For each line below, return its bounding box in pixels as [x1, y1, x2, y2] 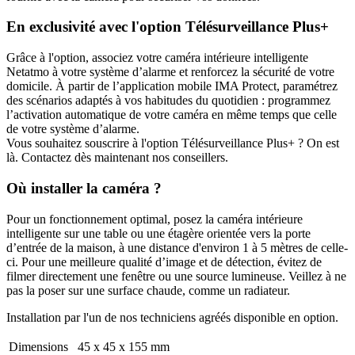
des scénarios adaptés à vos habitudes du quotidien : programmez [6, 94, 330, 108]
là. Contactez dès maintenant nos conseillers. [6, 151, 228, 165]
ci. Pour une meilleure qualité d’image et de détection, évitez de [6, 254, 322, 269]
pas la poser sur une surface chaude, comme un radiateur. [6, 283, 290, 297]
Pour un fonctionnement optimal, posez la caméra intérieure [6, 212, 303, 226]
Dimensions [9, 339, 68, 353]
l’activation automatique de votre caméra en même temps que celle [6, 108, 337, 122]
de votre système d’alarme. [6, 122, 139, 136]
